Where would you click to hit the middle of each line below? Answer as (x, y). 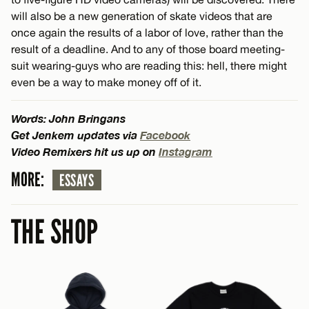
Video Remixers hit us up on (85, 151)
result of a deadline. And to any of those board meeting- (148, 49)
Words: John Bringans (68, 118)
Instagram (186, 151)
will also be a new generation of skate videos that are (142, 16)
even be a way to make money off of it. (106, 82)
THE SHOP (55, 232)
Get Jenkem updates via (76, 134)
